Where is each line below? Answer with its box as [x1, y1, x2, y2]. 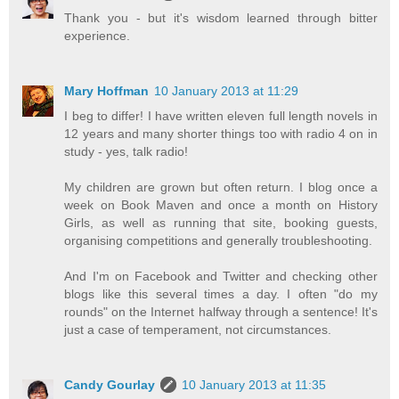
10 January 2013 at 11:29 [154, 83, 299, 98]
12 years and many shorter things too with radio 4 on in [64, 126, 378, 141]
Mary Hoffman [64, 83, 150, 98]
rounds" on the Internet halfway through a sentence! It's [64, 304, 378, 319]
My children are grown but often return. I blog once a [64, 179, 378, 194]
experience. [64, 28, 131, 43]
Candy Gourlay [64, 377, 156, 392]
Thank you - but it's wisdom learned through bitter [64, 10, 378, 25]
